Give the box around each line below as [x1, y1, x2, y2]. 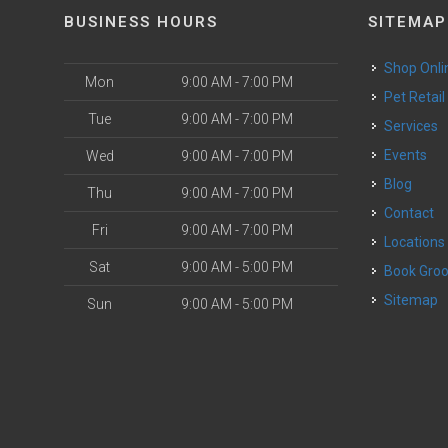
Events [392, 147, 428, 163]
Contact [393, 205, 435, 221]
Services [393, 118, 439, 134]
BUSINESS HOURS [64, 13, 218, 31]
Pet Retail [393, 89, 446, 105]
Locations [391, 234, 446, 250]
